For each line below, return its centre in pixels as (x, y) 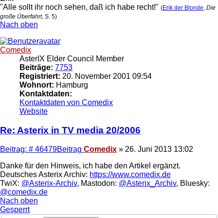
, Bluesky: (193, 183)
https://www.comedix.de (130, 174)
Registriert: (40, 76)
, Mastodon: (98, 183)
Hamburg (71, 85)
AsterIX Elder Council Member (72, 59)
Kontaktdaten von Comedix (66, 103)
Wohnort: (37, 85)
